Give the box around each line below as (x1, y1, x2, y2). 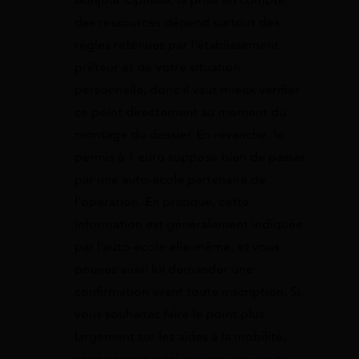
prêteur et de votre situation (75, 58, 240, 75)
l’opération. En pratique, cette (75, 193, 249, 210)
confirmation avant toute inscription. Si (75, 283, 301, 300)
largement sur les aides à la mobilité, (75, 328, 286, 345)
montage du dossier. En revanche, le (75, 126, 284, 143)
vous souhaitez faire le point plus (75, 305, 264, 322)
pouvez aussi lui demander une (75, 260, 253, 277)
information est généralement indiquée (75, 216, 303, 232)
